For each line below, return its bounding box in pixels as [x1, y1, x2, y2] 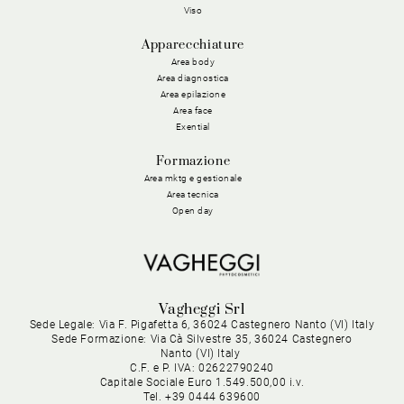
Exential [176, 121, 210, 132]
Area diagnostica [157, 72, 229, 83]
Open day [172, 205, 214, 216]
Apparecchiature [142, 36, 244, 53]
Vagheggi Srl [159, 299, 245, 318]
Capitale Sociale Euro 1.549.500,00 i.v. [99, 375, 305, 389]
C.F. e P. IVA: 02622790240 [130, 361, 274, 374]
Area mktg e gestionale [143, 172, 243, 183]
